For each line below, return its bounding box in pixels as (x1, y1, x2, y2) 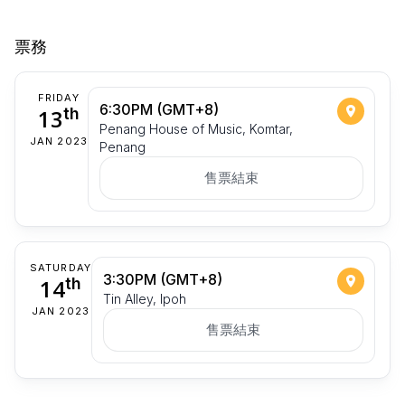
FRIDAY (38, 90, 80, 104)
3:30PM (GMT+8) (102, 269, 222, 288)
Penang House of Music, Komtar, (99, 120, 293, 137)
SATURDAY (30, 260, 91, 274)
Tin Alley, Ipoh (102, 290, 186, 306)
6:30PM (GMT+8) (99, 99, 219, 118)
